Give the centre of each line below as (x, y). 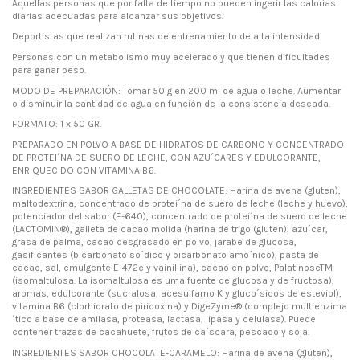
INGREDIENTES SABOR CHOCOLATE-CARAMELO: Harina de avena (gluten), (172, 352)
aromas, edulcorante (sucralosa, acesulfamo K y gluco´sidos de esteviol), (177, 294)
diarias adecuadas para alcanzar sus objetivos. (118, 16)
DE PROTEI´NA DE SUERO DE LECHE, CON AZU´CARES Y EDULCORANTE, (166, 157)
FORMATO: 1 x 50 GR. (57, 124)
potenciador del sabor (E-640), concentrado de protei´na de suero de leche (180, 217)
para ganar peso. (49, 70)
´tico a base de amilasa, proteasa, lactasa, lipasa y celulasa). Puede (164, 319)
